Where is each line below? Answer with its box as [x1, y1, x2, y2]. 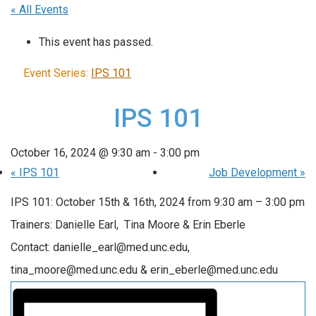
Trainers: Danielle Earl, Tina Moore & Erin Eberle [11, 217, 245, 231]
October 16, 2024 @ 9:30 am [11, 145, 150, 159]
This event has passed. [39, 35, 153, 49]
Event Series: [23, 66, 91, 80]
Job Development [209, 165, 300, 179]
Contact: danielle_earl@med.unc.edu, [11, 240, 190, 254]
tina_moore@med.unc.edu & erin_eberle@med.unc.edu [11, 262, 278, 276]
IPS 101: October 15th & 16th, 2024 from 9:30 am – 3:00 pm [11, 195, 305, 209]
